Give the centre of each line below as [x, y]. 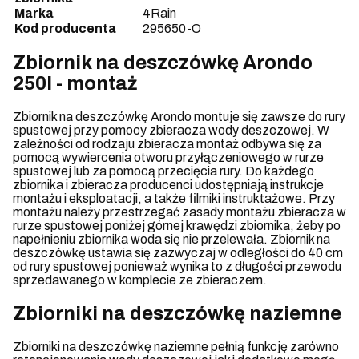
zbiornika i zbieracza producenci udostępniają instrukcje [168, 185]
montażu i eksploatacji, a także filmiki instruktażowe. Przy [174, 199]
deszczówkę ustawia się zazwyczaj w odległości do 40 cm [178, 253]
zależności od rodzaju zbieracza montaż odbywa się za [167, 144]
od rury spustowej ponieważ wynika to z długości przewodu [177, 267]
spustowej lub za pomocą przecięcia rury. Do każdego [163, 171]
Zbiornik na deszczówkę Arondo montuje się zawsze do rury [179, 117]
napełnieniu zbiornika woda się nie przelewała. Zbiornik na [171, 240]
